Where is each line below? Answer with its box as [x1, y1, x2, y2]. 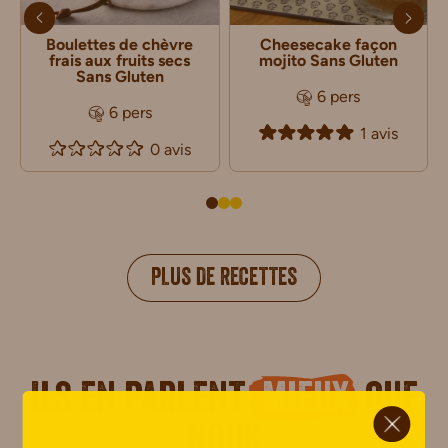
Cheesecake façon [259, 35, 397, 55]
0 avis [149, 139, 191, 159]
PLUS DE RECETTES [151, 268, 297, 293]
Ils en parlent [29, 382, 254, 425]
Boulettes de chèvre [46, 35, 194, 55]
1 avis [359, 123, 398, 143]
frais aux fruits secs [49, 51, 191, 71]
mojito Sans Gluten [258, 51, 398, 71]
